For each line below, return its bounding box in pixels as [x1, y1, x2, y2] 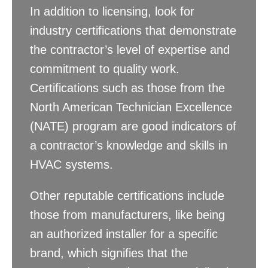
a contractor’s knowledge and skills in [30, 139, 227, 153]
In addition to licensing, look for [30, 5, 194, 19]
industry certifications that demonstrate [30, 24, 236, 38]
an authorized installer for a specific [30, 227, 218, 241]
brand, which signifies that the [30, 246, 188, 260]
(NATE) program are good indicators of [30, 120, 236, 133]
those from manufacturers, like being [30, 208, 225, 222]
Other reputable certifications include [30, 189, 224, 203]
